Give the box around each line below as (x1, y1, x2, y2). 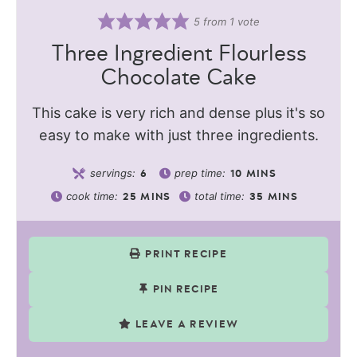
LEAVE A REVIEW (135, 320, 239, 331)
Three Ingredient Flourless (50, 42, 307, 65)
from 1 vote (199, 14, 260, 28)
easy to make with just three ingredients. (38, 126, 319, 143)
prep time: (174, 166, 229, 179)
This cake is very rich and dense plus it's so (32, 104, 325, 121)
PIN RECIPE (152, 284, 219, 296)
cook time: (66, 189, 122, 202)
